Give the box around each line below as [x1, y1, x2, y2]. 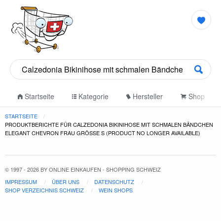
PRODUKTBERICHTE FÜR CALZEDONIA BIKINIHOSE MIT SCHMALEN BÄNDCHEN [5, 120, 213, 128]
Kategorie [76, 91, 109, 102]
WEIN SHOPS [99, 186, 133, 194]
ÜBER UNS [52, 178, 79, 185]
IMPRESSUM [5, 178, 37, 185]
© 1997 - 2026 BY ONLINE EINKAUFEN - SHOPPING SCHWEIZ [5, 165, 161, 173]
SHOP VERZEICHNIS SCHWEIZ [5, 186, 84, 194]
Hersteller [131, 91, 163, 102]
